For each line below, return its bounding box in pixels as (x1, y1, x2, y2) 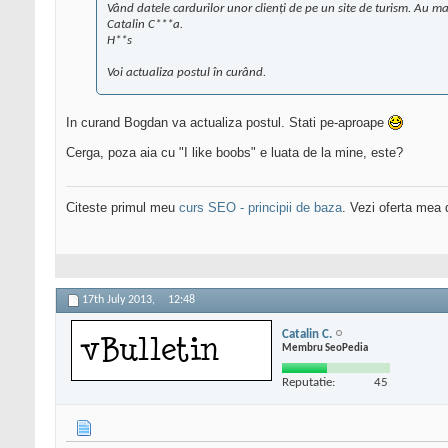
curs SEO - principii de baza (179, 200, 342, 216)
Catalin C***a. (107, 18, 183, 32)
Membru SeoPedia (282, 342, 368, 354)
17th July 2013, (82, 294, 158, 307)
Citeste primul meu (66, 200, 179, 216)
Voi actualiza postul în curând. (107, 66, 266, 80)
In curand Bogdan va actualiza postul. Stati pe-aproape (66, 115, 388, 131)
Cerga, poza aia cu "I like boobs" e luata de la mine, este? (66, 145, 403, 161)
